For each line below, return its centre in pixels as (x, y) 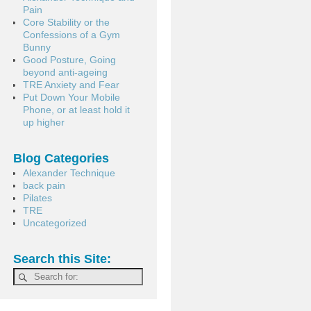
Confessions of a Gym (71, 34)
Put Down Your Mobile (71, 97)
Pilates (37, 198)
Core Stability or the (66, 22)
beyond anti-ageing (65, 72)
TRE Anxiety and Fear (71, 84)
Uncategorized (54, 223)
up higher (43, 122)
